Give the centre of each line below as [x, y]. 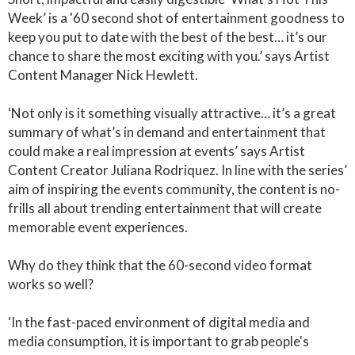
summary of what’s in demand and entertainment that [167, 132]
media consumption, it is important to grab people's [158, 341]
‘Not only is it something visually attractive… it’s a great [172, 113]
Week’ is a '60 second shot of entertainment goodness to [176, 18]
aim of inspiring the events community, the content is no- [174, 189]
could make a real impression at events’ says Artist [157, 151]
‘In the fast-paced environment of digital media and [159, 322]
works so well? [51, 284]
